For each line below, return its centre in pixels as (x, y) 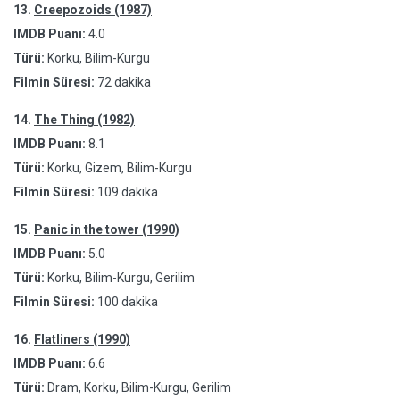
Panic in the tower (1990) (107, 229)
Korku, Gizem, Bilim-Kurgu (118, 168)
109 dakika (128, 192)
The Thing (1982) (84, 120)
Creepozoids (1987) (93, 10)
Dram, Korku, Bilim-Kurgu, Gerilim (138, 387)
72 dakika (124, 82)
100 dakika (128, 302)
